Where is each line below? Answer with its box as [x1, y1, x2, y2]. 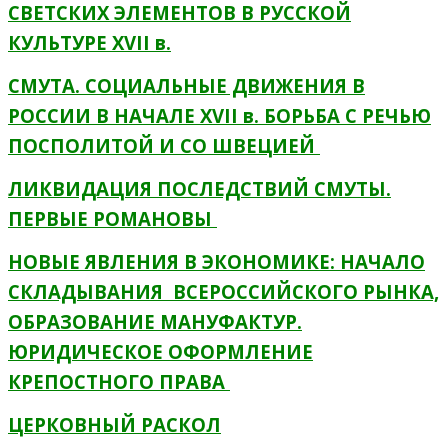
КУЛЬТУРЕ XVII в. [8, 30, 171, 56]
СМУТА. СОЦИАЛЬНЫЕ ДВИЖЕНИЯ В [8, 73, 365, 99]
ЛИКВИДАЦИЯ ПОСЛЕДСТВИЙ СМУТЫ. [8, 176, 391, 202]
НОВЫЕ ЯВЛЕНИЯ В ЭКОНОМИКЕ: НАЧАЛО [8, 249, 425, 275]
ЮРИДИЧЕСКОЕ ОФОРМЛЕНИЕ [8, 339, 313, 365]
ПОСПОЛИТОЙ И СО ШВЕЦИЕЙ [8, 133, 320, 159]
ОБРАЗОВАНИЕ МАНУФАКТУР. [8, 309, 302, 335]
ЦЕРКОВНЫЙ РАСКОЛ [8, 412, 221, 438]
